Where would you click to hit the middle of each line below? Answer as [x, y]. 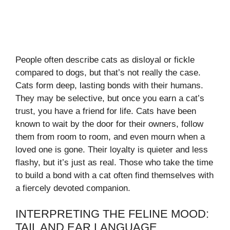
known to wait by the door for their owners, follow [109, 124]
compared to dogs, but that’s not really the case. [108, 72]
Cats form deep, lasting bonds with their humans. [109, 85]
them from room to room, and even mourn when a [110, 137]
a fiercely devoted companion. [73, 188]
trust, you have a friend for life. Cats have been [106, 111]
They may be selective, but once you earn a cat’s [110, 98]
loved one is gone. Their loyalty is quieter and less [112, 149]
